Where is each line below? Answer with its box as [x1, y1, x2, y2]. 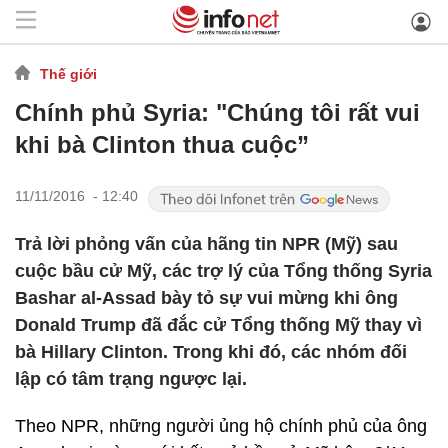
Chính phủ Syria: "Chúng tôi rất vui [15, 99, 420, 126]
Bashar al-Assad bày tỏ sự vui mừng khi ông [15, 288, 398, 308]
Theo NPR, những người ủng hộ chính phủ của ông [15, 416, 427, 436]
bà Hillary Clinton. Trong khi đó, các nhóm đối [15, 342, 407, 362]
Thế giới [40, 65, 97, 82]
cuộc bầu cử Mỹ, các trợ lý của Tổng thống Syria [15, 261, 432, 281]
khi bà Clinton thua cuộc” [15, 131, 309, 158]
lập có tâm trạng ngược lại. [15, 369, 247, 389]
